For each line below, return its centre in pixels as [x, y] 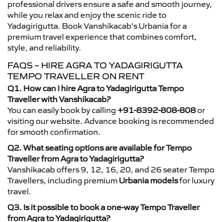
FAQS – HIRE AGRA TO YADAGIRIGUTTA [95, 65]
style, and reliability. [44, 47]
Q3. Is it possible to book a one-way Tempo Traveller [104, 207]
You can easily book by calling [62, 110]
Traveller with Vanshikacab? [59, 99]
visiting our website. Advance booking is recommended [111, 121]
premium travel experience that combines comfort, [102, 36]
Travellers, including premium [63, 180]
